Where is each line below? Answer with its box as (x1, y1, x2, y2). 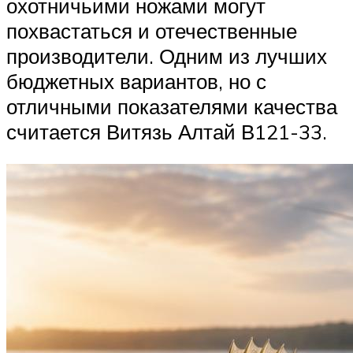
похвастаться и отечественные (6, 17, 297, 43)
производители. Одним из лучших (6, 43, 327, 69)
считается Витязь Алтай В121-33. (6, 118, 327, 144)
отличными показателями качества (6, 93, 337, 119)
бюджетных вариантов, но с (6, 68, 266, 94)
